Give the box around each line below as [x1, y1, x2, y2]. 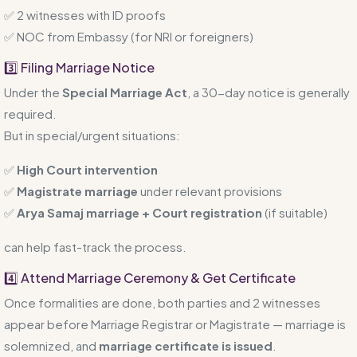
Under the [4, 84, 62, 100]
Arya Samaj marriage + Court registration [17, 204, 262, 220]
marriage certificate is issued [99, 337, 273, 353]
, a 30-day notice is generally [187, 84, 350, 100]
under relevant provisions [138, 182, 282, 198]
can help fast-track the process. [4, 238, 186, 254]
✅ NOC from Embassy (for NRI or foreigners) [4, 28, 253, 44]
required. [4, 105, 57, 121]
